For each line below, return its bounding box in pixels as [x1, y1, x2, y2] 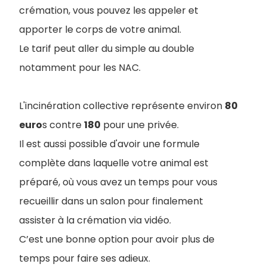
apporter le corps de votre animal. [19, 22, 181, 36]
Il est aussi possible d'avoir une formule [19, 136, 200, 151]
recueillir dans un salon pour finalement [19, 194, 203, 208]
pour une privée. [101, 117, 179, 132]
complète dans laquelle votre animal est [19, 156, 209, 170]
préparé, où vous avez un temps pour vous [19, 175, 218, 189]
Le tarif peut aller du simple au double [19, 41, 194, 55]
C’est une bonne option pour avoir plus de [19, 232, 215, 246]
